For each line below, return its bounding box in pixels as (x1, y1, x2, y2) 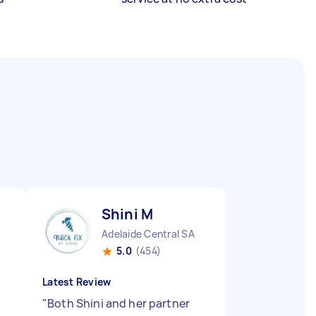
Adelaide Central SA (102, 227, 195, 241)
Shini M (102, 205, 154, 224)
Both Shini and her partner (47, 296, 190, 311)
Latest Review (42, 275, 111, 288)
